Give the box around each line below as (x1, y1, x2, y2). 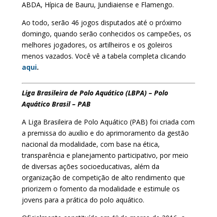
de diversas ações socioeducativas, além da (21, 161, 159, 171)
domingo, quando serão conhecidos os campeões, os (21, 29, 191, 38)
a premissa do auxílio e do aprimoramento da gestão (21, 128, 189, 138)
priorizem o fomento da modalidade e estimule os (21, 184, 180, 193)
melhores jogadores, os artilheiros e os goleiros (21, 40, 172, 49)
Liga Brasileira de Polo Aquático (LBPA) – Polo (21, 88, 168, 97)
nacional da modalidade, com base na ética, (21, 139, 160, 149)
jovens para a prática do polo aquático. (21, 195, 144, 204)
